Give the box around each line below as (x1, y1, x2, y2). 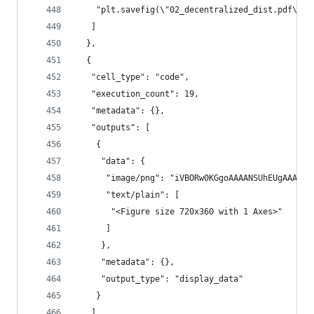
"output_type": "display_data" (76, 274, 243, 284)
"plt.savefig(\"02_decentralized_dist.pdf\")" (76, 5, 312, 15)
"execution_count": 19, (76, 89, 199, 99)
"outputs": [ (76, 123, 150, 132)
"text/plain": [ (76, 190, 179, 200)
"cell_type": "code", (76, 72, 189, 82)
